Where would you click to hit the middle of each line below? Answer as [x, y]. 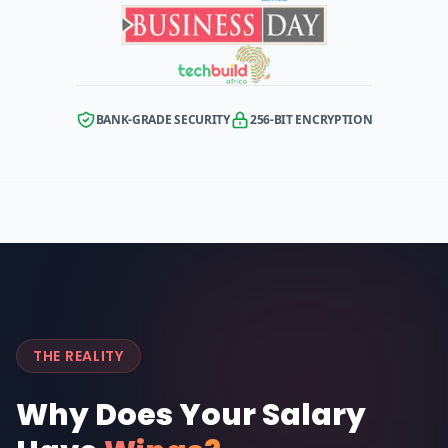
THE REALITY [78, 356]
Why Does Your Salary [191, 415]
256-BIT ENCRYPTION [311, 119]
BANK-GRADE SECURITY [162, 119]
